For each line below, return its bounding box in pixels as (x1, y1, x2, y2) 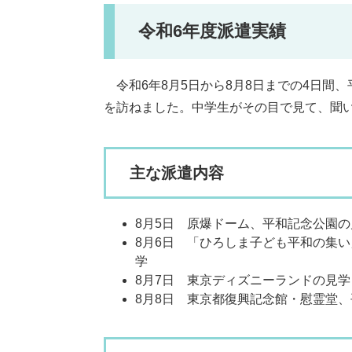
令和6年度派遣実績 (138, 21, 286, 41)
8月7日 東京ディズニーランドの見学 (135, 273, 350, 287)
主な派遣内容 (130, 164, 224, 181)
